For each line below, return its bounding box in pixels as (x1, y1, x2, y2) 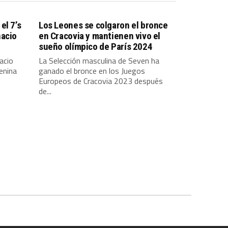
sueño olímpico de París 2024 (39, 40, 153, 52)
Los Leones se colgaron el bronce (39, 19, 168, 31)
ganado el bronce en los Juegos (39, 64, 145, 77)
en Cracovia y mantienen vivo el (39, 30, 161, 42)
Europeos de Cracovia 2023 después (39, 74, 163, 87)
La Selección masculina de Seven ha (39, 54, 159, 67)
